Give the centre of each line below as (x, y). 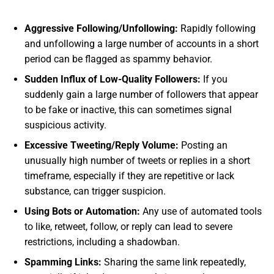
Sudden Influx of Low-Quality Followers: (113, 79)
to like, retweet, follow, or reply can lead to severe (128, 226)
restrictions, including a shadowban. (102, 242)
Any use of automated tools (201, 211)
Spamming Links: (63, 262)
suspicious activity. (65, 125)
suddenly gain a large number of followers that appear (141, 94)
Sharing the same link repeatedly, (174, 262)
